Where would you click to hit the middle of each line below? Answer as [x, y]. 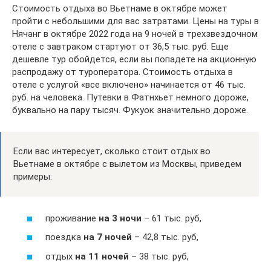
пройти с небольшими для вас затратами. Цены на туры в [135, 21]
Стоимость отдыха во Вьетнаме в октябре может [120, 9]
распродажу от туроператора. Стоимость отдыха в [122, 72]
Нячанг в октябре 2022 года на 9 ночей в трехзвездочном [135, 34]
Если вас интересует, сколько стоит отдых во [112, 152]
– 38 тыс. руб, [159, 256]
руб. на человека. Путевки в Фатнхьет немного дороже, [130, 98]
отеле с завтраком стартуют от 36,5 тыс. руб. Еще [120, 47]
